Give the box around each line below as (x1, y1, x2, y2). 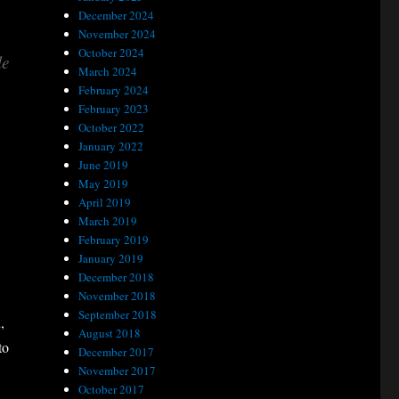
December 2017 (78, 344, 155, 360)
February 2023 (78, 101, 150, 117)
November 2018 (78, 288, 157, 304)
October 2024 (78, 45, 145, 61)
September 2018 (78, 306, 158, 322)
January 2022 (78, 138, 144, 154)
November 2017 (78, 362, 157, 379)
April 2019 (78, 194, 132, 210)
